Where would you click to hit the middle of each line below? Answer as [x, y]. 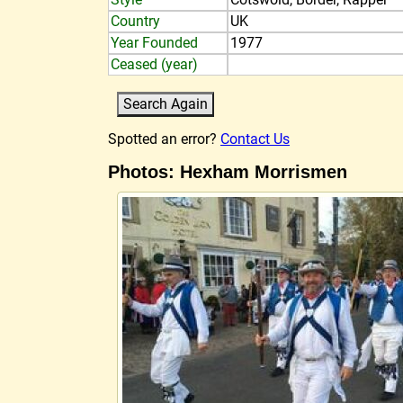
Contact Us [255, 139]
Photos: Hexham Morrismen [228, 172]
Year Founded [154, 43]
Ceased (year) [154, 64]
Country [135, 21]
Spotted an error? [164, 139]
